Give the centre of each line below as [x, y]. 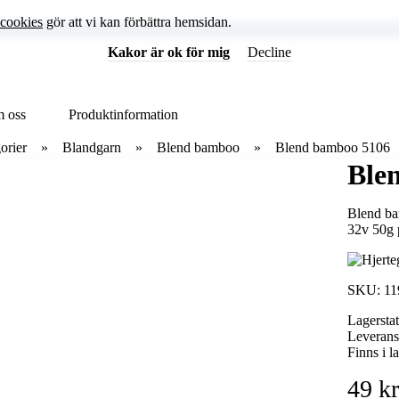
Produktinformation [123, 114]
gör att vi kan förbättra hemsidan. [137, 22]
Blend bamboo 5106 [332, 147]
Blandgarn [91, 147]
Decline [269, 52]
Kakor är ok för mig [169, 52]
